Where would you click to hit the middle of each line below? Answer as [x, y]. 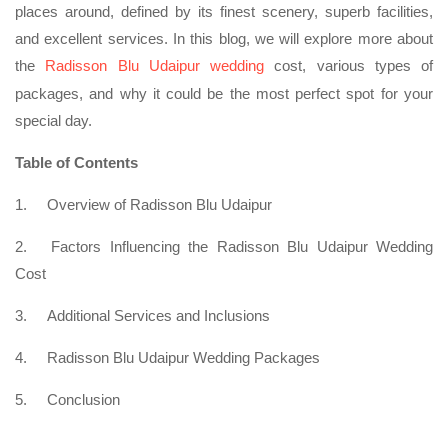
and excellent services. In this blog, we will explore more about [224, 38]
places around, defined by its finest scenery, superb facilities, [224, 11]
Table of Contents [76, 162]
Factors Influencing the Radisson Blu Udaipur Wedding [242, 246]
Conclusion [83, 399]
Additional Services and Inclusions [158, 315]
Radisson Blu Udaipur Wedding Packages [183, 357]
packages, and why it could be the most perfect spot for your [224, 93]
